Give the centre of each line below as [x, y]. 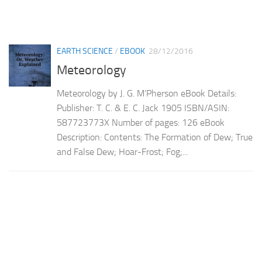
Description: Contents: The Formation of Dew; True [155, 137]
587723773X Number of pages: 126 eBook [141, 123]
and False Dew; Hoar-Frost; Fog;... [122, 152]
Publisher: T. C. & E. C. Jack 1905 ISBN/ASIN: [143, 108]
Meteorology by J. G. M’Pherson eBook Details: [146, 94]
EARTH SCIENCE [85, 51]
